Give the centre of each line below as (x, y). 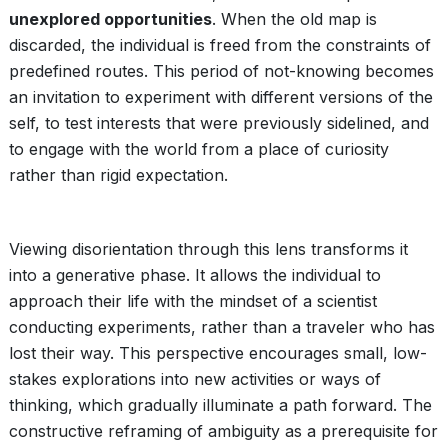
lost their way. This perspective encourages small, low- (218, 353)
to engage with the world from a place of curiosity (199, 149)
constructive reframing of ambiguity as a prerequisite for (223, 431)
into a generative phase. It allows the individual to (195, 275)
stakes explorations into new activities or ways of (195, 379)
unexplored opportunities (110, 19)
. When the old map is (294, 19)
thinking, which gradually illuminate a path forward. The (220, 405)
